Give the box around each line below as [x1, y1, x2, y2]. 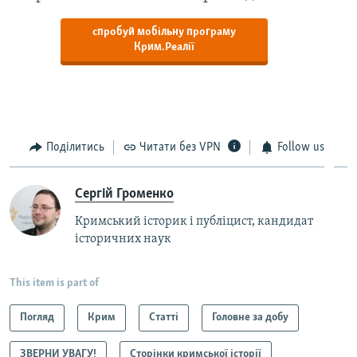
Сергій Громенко [75, 186, 174, 202]
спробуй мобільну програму [92, 25, 236, 38]
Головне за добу [212, 312, 288, 324]
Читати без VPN [139, 140, 221, 154]
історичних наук [75, 233, 171, 246]
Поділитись [45, 140, 104, 154]
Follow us [277, 140, 324, 154]
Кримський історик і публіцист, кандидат [75, 215, 313, 229]
